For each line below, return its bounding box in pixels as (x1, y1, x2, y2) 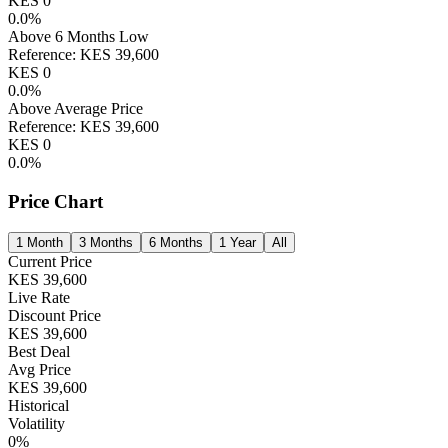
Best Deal (8, 342, 70, 360)
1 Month (16, 234, 63, 250)
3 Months (79, 234, 133, 250)
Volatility (8, 414, 65, 432)
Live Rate (8, 288, 70, 306)
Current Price (8, 252, 92, 270)
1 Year (219, 234, 256, 250)
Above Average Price (8, 100, 143, 118)
